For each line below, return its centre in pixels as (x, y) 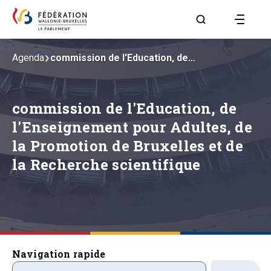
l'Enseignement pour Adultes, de (132, 127)
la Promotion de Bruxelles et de (128, 146)
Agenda (28, 58)
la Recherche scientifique (106, 165)
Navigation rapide (59, 254)
